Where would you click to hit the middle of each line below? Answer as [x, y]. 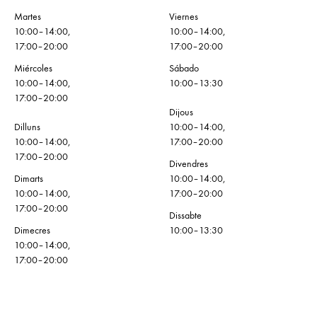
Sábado [184, 69]
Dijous [181, 113]
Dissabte [185, 216]
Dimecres [32, 231]
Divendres [189, 164]
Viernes [184, 17]
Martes [28, 17]
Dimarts [29, 179]
